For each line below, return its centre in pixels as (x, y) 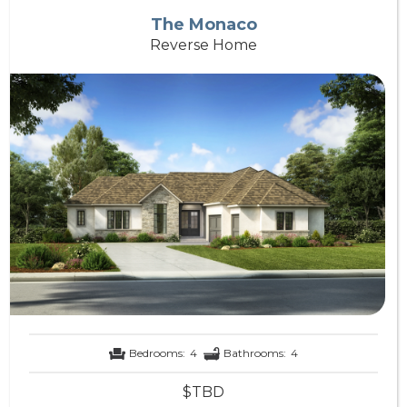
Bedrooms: (158, 353)
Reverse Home (203, 45)
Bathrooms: (254, 353)
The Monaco (203, 24)
